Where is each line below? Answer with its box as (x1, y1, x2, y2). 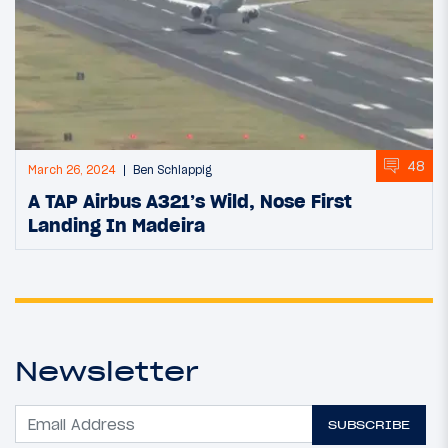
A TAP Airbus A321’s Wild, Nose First (28, 189, 352, 214)
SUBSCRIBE (328, 417, 411, 433)
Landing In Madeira (28, 213, 205, 238)
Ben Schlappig (133, 163, 212, 178)
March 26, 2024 (28, 163, 116, 178)
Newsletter (15, 353, 199, 388)
